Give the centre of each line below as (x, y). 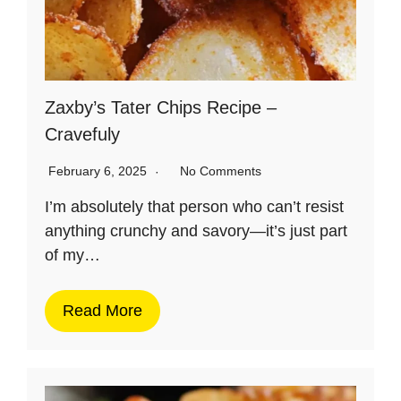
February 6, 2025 (99, 171)
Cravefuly (82, 134)
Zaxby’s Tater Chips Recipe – (161, 107)
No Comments (221, 171)
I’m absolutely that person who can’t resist (194, 206)
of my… (73, 255)
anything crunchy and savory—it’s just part (196, 230)
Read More (102, 310)
